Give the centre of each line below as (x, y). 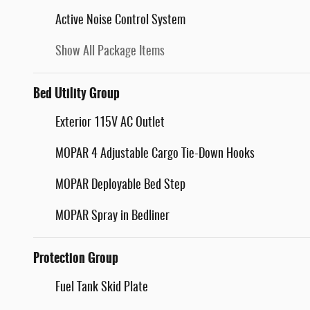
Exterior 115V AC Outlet (110, 124)
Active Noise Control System (120, 21)
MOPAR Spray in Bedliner (112, 217)
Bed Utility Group (76, 94)
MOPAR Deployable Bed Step (120, 186)
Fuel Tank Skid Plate (102, 288)
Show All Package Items (110, 52)
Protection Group (76, 258)
